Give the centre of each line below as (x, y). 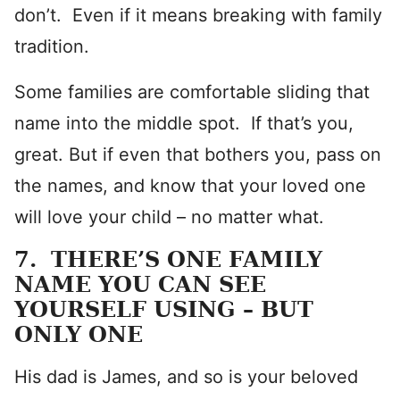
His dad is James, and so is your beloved (186, 377)
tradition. (52, 46)
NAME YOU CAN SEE (140, 284)
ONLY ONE (79, 334)
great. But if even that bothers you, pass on (198, 154)
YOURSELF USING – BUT (164, 309)
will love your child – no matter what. (169, 217)
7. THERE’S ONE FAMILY (168, 259)
